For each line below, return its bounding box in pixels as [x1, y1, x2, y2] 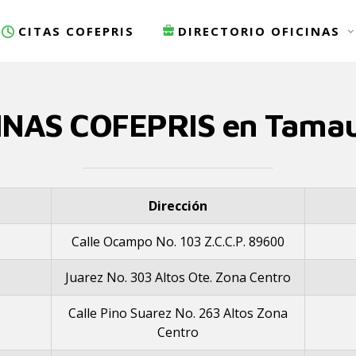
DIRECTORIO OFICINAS [178, 23, 340, 39]
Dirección [149, 197, 207, 215]
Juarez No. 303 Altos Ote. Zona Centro [65, 269, 291, 286]
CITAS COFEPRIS [18, 23, 134, 39]
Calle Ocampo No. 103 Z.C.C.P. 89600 [72, 233, 284, 250]
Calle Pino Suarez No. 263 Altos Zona [68, 304, 288, 322]
